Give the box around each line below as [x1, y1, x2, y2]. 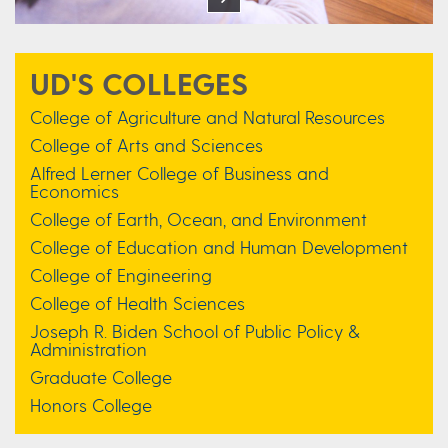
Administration [30, 337, 147, 359]
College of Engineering [30, 263, 212, 285]
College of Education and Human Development [30, 235, 408, 257]
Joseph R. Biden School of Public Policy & [30, 319, 360, 341]
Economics [30, 179, 119, 201]
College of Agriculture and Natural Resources [30, 105, 385, 127]
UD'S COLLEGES [30, 64, 248, 101]
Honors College [30, 393, 152, 415]
